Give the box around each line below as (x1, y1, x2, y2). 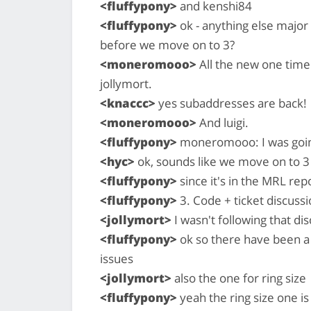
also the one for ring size (171, 269, 306, 286)
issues (100, 250, 133, 267)
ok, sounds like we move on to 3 (135, 153, 310, 169)
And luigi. (196, 114, 249, 131)
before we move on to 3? (100, 36, 235, 53)
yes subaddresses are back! (155, 94, 307, 111)
